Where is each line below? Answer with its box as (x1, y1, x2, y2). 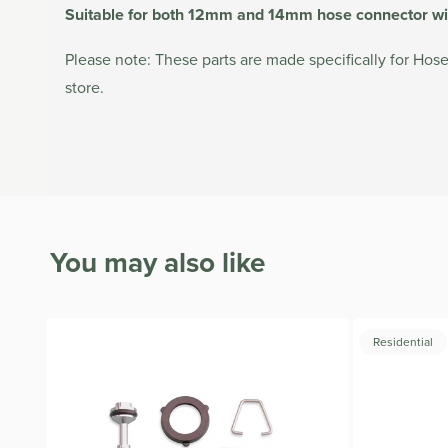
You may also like (50, 242, 265, 283)
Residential (373, 333, 433, 351)
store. (65, 76, 104, 99)
